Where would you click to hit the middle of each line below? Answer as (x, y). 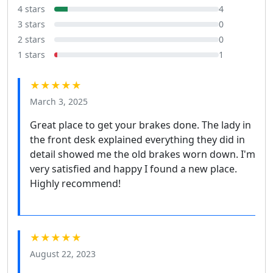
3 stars (31, 24)
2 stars (31, 40)
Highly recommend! (75, 184)
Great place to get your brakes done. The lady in (140, 125)
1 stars (31, 55)
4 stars (31, 9)
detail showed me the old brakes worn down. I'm (143, 154)
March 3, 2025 (59, 102)
